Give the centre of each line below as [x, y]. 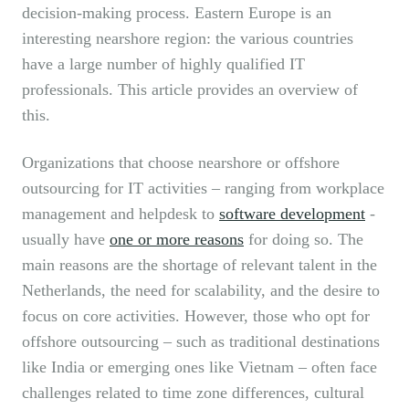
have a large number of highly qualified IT [163, 64]
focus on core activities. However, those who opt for [196, 316]
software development [292, 214]
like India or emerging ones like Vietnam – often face [199, 367]
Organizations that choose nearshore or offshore [181, 163]
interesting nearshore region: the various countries [188, 39]
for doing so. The [304, 240]
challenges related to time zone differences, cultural [193, 393]
